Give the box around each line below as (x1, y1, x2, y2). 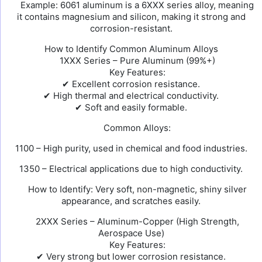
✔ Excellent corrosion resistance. (62, 78, 200, 89)
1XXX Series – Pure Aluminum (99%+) (57, 55, 215, 66)
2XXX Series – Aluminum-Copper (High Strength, (33, 216, 239, 227)
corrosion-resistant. (89, 23, 173, 34)
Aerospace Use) (98, 227, 164, 239)
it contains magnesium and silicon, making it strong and (16, 11, 246, 22)
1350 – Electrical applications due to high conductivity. (19, 163, 243, 174)
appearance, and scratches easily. (61, 195, 201, 206)
